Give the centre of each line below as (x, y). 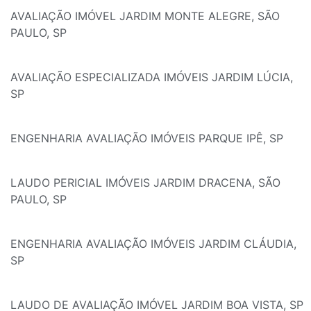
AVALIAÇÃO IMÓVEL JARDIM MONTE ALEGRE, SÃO (145, 16)
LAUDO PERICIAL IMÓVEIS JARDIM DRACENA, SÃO (145, 183)
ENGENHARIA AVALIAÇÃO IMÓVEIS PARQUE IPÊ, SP (147, 138)
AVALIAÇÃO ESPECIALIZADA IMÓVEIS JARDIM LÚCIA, (152, 77)
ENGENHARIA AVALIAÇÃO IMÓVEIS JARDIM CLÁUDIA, (153, 244)
